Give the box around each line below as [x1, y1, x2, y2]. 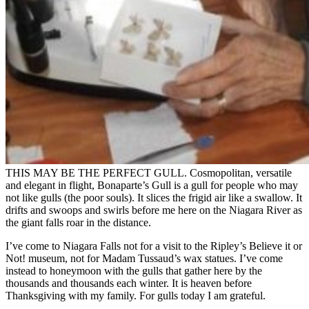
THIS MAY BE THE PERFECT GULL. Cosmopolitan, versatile [6, 166, 292, 179]
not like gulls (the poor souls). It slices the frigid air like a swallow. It [6, 191, 302, 203]
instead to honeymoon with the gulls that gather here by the [6, 264, 262, 277]
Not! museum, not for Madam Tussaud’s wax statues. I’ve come [6, 252, 283, 264]
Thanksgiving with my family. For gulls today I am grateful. [6, 289, 266, 301]
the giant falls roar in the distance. [6, 216, 151, 228]
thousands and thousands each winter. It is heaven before [6, 277, 252, 289]
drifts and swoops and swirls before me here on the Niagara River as [6, 203, 302, 216]
